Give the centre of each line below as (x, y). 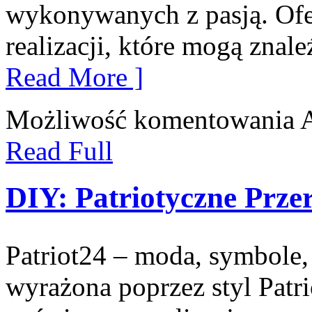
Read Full (59, 151)
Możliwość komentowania (153, 119)
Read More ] (75, 77)
